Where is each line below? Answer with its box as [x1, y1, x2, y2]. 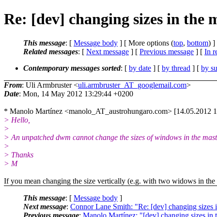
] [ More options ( [118, 38, 173, 47]
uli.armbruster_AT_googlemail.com [78, 80, 186, 89]
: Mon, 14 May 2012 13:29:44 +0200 [19, 89, 133, 98]
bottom [187, 38, 208, 47]
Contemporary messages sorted [23, 63, 121, 72]
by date [129, 63, 151, 72]
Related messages [23, 47, 78, 56]
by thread [162, 63, 190, 72]
